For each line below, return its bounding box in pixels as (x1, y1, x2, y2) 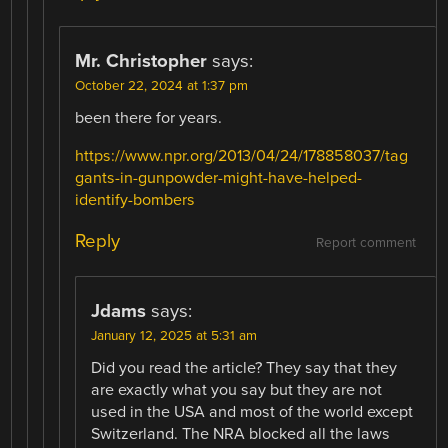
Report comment (315, 235, 416, 252)
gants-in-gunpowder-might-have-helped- (75, 168, 363, 189)
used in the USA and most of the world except (91, 402, 414, 423)
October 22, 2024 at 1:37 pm (75, 77, 249, 94)
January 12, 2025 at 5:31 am (91, 328, 258, 345)
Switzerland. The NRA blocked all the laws (91, 424, 391, 445)
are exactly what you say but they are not (91, 380, 383, 401)
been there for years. (75, 107, 223, 128)
